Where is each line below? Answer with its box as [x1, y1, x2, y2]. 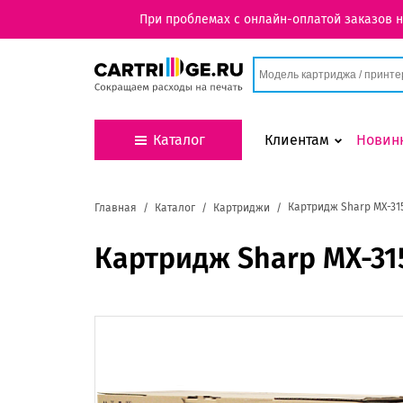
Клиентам [264, 130, 329, 148]
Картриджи [213, 201, 270, 215]
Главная [94, 201, 137, 215]
